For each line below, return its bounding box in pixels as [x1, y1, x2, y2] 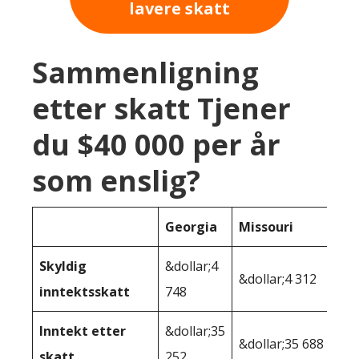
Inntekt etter [39, 322, 126, 341]
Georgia [165, 218, 217, 236]
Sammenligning [32, 53, 259, 93]
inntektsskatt [39, 283, 130, 301]
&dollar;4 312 [239, 270, 317, 288]
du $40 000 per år [32, 125, 280, 165]
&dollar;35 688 [239, 335, 324, 353]
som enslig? [32, 161, 200, 201]
